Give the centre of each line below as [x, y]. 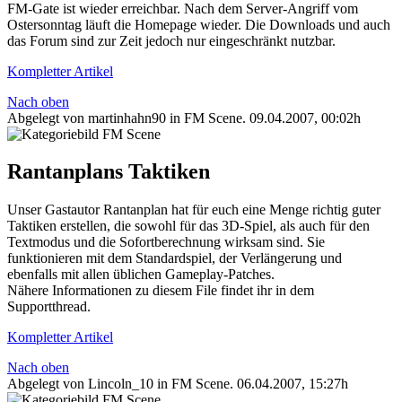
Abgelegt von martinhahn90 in [96, 118]
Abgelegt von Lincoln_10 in [89, 384]
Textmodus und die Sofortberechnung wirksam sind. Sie [166, 242]
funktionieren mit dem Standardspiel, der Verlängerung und [175, 258]
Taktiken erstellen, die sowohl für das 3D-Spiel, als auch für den [188, 226]
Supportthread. [49, 307]
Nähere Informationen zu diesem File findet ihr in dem [161, 291]
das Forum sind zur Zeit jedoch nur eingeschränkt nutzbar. [171, 40]
